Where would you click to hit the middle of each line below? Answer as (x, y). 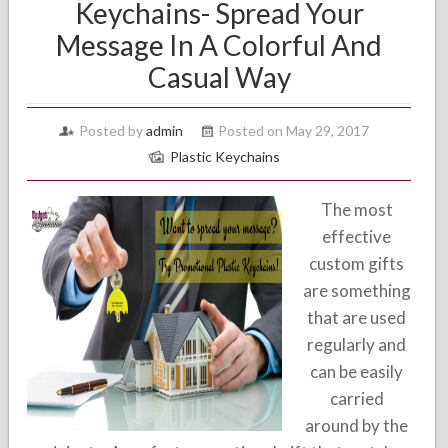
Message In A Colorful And (219, 45)
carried (356, 398)
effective (357, 236)
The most (356, 209)
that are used (357, 317)
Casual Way (219, 77)
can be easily (357, 371)
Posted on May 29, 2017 (294, 130)
